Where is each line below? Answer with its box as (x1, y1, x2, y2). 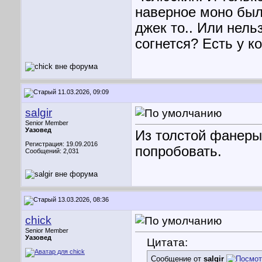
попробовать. (135, 144, 222, 160)
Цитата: (147, 236, 188, 249)
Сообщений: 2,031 (25, 147, 79, 154)
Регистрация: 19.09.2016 (25, 140, 98, 147)
